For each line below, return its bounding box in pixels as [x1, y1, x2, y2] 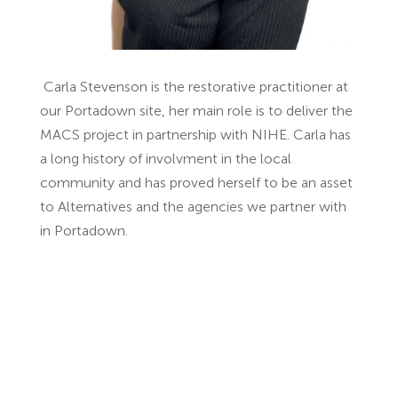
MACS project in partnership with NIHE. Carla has [39, 129, 351, 144]
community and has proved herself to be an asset [39, 177, 353, 192]
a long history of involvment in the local [39, 153, 291, 168]
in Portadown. [39, 225, 128, 240]
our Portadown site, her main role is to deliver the [39, 105, 353, 120]
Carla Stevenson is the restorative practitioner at [39, 81, 348, 96]
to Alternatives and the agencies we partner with [39, 201, 346, 216]
